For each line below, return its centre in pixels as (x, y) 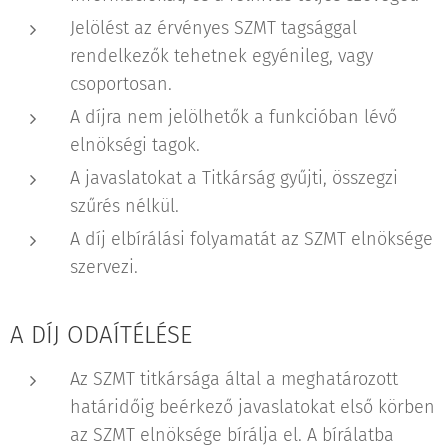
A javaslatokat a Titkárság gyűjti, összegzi (234, 178)
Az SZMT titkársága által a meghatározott (234, 379)
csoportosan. (121, 84)
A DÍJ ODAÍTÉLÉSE (101, 335)
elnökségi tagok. (135, 145)
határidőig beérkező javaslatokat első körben (252, 407)
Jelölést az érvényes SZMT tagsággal (213, 28)
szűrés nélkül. (124, 206)
